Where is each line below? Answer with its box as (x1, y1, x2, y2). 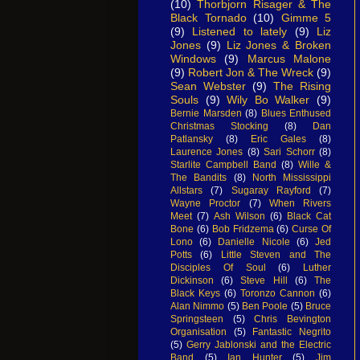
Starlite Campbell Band (170, 158, 276, 170)
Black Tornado (170, 10, 247, 24)
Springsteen (170, 313, 223, 325)
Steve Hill (240, 274, 288, 286)
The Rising (273, 79, 331, 92)
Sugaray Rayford (231, 184, 311, 196)
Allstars (170, 184, 202, 196)
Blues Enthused (260, 107, 331, 119)
